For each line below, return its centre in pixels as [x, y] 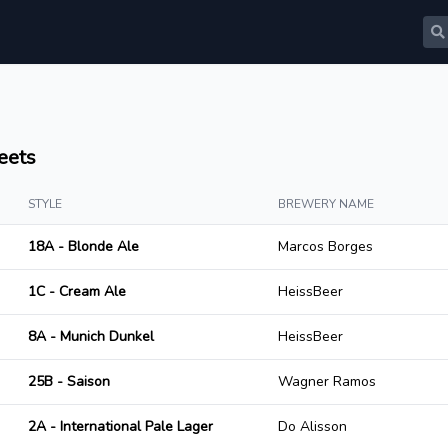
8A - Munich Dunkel [91, 336]
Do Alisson [312, 426]
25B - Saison [69, 381]
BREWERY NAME [326, 204]
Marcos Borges [325, 246]
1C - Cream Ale [77, 291]
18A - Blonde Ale [83, 246]
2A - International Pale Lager [120, 426]
